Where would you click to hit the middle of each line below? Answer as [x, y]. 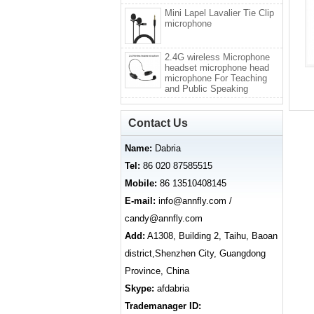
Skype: [139, 289]
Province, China [157, 271]
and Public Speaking [206, 89]
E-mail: [142, 201]
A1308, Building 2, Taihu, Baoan [211, 236]
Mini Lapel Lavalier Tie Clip [219, 13]
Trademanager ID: [163, 306]
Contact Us [158, 123]
